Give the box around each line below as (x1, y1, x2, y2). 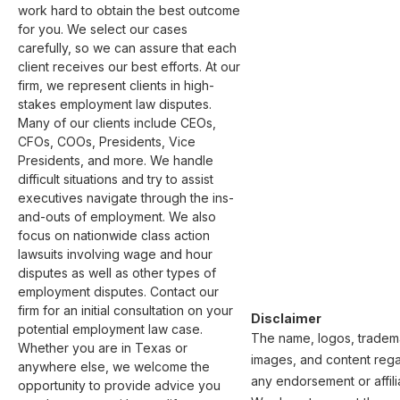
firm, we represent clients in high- (18, 78, 214, 93)
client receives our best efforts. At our (18, 59, 244, 74)
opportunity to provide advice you (18, 378, 224, 393)
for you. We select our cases (18, 21, 191, 37)
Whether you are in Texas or (18, 340, 191, 355)
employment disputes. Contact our (18, 284, 222, 299)
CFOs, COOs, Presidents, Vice (18, 134, 199, 149)
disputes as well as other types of (18, 265, 220, 280)
